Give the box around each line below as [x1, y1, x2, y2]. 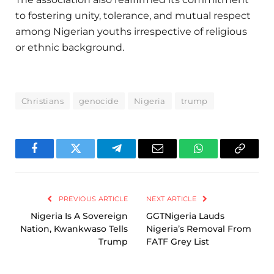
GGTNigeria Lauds [146, 210, 224, 221]
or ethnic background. [15, 42, 124, 54]
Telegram [116, 152, 157, 163]
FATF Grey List [146, 235, 209, 247]
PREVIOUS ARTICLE [56, 194, 128, 203]
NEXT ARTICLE [146, 194, 199, 203]
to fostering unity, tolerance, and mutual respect [15, 10, 251, 22]
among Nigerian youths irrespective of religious [15, 26, 247, 38]
